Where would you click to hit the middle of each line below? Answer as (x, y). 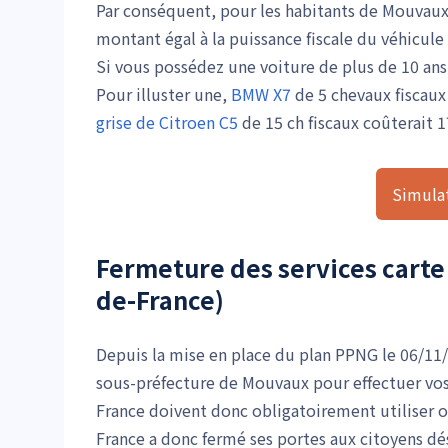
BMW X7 (261, 93)
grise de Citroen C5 (167, 121)
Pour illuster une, (163, 93)
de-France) (160, 299)
